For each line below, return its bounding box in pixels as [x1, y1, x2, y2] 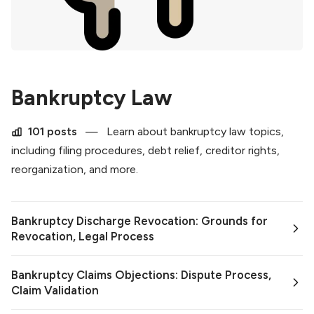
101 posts [28, 125, 77, 139]
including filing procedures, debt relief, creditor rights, [11, 144, 280, 158]
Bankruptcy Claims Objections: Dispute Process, [11, 268, 271, 282]
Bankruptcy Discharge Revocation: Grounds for [11, 214, 268, 228]
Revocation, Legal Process [11, 229, 154, 244]
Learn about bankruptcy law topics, [104, 125, 284, 139]
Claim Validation [11, 283, 99, 298]
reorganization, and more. [11, 163, 138, 177]
